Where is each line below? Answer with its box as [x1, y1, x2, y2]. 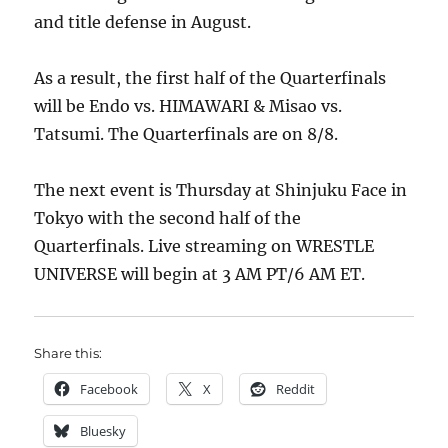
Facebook [80, 380, 139, 398]
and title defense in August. [34, 12, 252, 32]
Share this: [34, 345, 103, 361]
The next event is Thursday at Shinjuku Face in [34, 180, 408, 200]
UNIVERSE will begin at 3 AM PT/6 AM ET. [34, 264, 366, 284]
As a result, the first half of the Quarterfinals [34, 68, 387, 88]
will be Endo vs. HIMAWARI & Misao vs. [34, 96, 343, 116]
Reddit [276, 380, 316, 398]
